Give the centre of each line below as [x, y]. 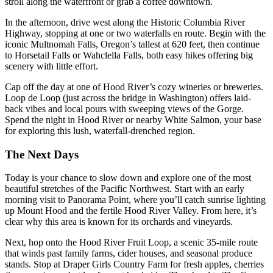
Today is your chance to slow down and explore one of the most [128, 178]
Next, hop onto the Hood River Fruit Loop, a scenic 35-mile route [131, 243]
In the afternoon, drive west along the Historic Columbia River [125, 22]
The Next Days [42, 154]
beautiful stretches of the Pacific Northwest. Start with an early [125, 189]
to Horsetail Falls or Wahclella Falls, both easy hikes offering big [129, 55]
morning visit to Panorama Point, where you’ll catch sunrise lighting [135, 200]
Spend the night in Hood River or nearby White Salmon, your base [133, 119]
